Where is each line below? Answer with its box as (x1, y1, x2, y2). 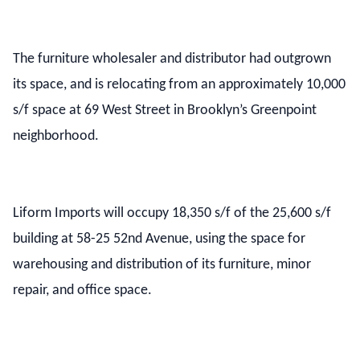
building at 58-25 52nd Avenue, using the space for (13, 231, 305, 247)
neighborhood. (13, 129, 99, 144)
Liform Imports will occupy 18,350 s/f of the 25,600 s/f (13, 206, 331, 221)
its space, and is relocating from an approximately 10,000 (13, 77, 346, 92)
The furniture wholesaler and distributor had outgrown (13, 51, 331, 67)
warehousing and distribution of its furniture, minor (13, 257, 311, 272)
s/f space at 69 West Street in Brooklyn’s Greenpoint (13, 103, 317, 118)
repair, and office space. (13, 283, 152, 298)
